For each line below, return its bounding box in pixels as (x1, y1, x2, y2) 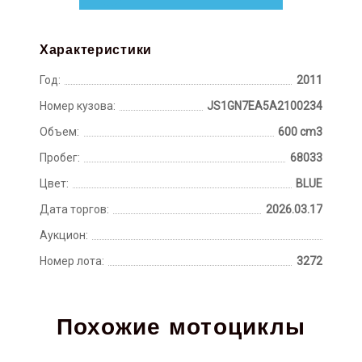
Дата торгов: (40, 203, 109, 216)
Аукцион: (40, 229, 88, 242)
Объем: (40, 125, 79, 138)
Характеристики (40, 43, 153, 57)
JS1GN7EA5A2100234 (207, 99, 322, 112)
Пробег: (40, 151, 80, 164)
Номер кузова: (40, 99, 116, 112)
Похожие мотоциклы (56, 314, 306, 339)
